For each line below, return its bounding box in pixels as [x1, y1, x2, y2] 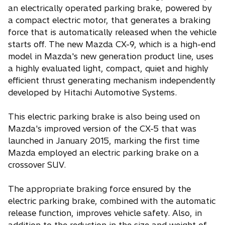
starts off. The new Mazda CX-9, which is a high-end [8, 39, 215, 49]
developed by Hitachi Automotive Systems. [8, 87, 177, 97]
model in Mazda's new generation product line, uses [8, 51, 213, 61]
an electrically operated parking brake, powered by [8, 3, 212, 13]
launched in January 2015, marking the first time [8, 136, 199, 146]
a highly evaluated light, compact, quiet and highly [8, 63, 208, 73]
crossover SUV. [8, 160, 66, 170]
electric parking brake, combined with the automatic [8, 196, 215, 206]
